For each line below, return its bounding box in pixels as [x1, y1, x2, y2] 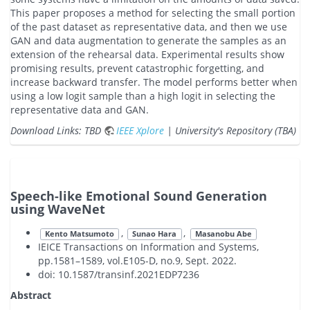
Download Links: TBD [10, 124, 104, 138]
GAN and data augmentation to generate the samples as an [10, 34, 286, 48]
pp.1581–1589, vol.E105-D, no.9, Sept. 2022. [38, 254, 237, 268]
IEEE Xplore [116, 124, 164, 138]
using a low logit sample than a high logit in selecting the [10, 89, 275, 103]
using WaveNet [10, 201, 105, 218]
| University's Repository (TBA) [164, 124, 296, 138]
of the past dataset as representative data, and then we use [10, 20, 287, 34]
